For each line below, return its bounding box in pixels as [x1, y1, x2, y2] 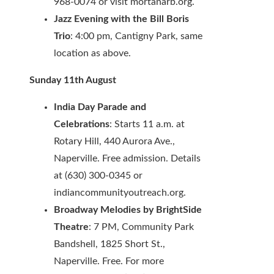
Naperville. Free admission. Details [54, 154, 201, 164]
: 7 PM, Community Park [89, 222, 194, 232]
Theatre [54, 222, 89, 232]
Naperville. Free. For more [54, 256, 164, 267]
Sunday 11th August [29, 75, 116, 86]
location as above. [54, 48, 131, 59]
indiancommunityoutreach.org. [54, 188, 186, 198]
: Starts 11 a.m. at [109, 119, 185, 130]
